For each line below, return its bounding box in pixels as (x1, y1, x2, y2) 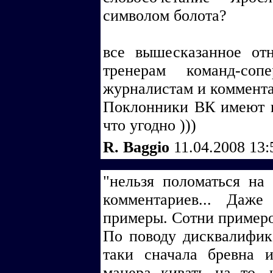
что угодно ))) (103, 116, 196, 134)
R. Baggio (103, 138, 174, 156)
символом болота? (103, 7, 227, 24)
